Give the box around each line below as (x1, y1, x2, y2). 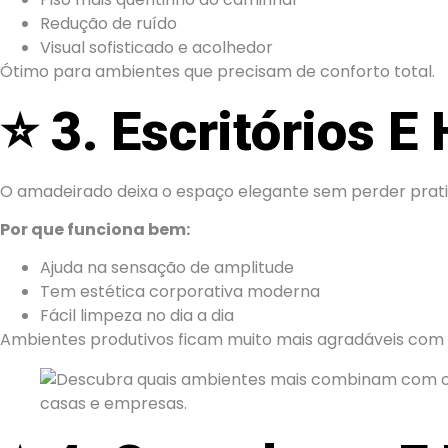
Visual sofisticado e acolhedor (40, 36, 273, 60)
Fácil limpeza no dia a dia (40, 304, 234, 328)
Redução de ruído (40, 12, 177, 36)
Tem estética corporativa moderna (40, 280, 320, 304)
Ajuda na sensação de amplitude (40, 256, 294, 280)
